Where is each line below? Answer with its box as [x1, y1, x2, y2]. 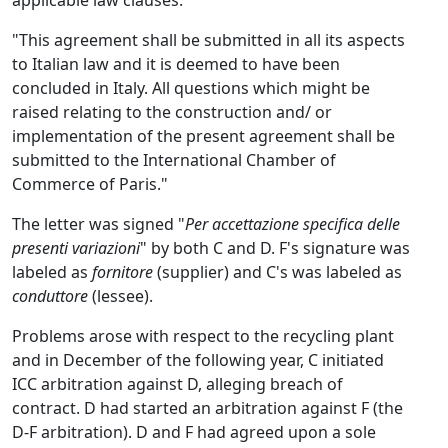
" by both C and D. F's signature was [140, 237, 410, 259]
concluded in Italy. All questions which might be [12, 77, 370, 99]
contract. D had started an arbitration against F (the [12, 397, 403, 419]
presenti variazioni [12, 237, 140, 259]
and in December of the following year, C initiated [12, 349, 384, 371]
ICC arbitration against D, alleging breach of [12, 373, 343, 395]
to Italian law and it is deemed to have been [12, 53, 340, 75]
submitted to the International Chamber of [12, 149, 336, 171]
